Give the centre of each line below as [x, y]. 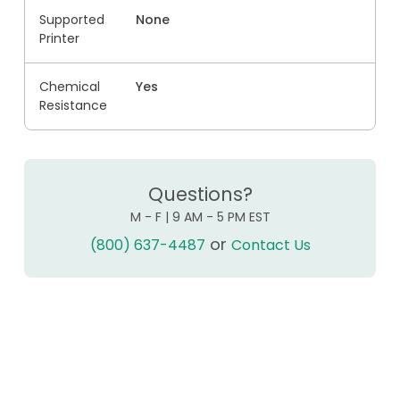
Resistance [73, 106]
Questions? [200, 195]
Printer [59, 39]
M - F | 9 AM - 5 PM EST [200, 217]
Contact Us [271, 246]
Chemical [70, 87]
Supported [72, 20]
